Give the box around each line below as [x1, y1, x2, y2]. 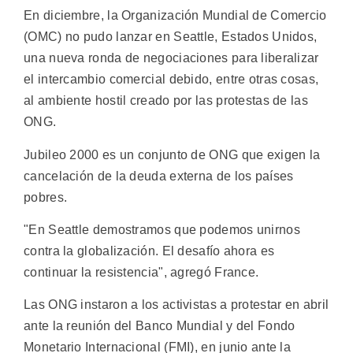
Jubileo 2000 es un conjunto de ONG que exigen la [24, 147, 321, 162]
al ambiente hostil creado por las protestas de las [24, 94, 308, 108]
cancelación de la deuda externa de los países [24, 169, 294, 183]
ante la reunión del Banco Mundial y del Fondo [24, 319, 295, 333]
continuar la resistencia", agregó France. [24, 265, 259, 279]
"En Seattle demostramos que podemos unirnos [24, 222, 300, 236]
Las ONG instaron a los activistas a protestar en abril [24, 298, 329, 312]
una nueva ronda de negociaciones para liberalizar [24, 51, 319, 65]
